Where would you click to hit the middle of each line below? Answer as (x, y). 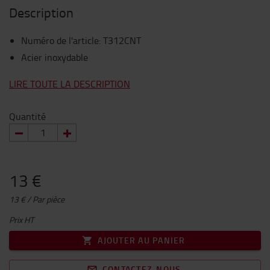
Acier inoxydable (55, 57)
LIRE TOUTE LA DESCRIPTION (70, 84)
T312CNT (122, 40)
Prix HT (21, 220)
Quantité (27, 116)
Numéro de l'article (60, 40)
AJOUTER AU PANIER (142, 240)
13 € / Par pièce (37, 199)
